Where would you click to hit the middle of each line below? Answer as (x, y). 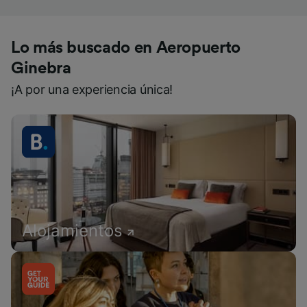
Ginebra (41, 68)
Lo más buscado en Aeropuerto (126, 48)
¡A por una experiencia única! (92, 89)
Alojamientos (72, 230)
